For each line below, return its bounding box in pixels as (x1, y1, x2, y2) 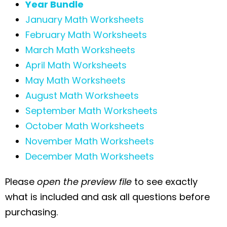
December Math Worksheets (25, 149, 154, 163)
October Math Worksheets (25, 119, 144, 132)
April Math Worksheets (25, 58, 127, 71)
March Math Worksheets (25, 43, 135, 56)
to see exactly (134, 175, 198, 188)
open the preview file (37, 175, 134, 188)
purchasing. (5, 205, 58, 218)
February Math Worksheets (25, 28, 147, 41)
